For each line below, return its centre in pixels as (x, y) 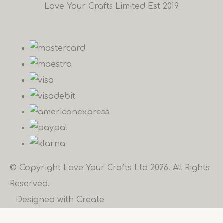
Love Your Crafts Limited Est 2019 (111, 6)
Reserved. (30, 184)
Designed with (46, 200)
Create (90, 200)
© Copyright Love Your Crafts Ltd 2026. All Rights (110, 168)
